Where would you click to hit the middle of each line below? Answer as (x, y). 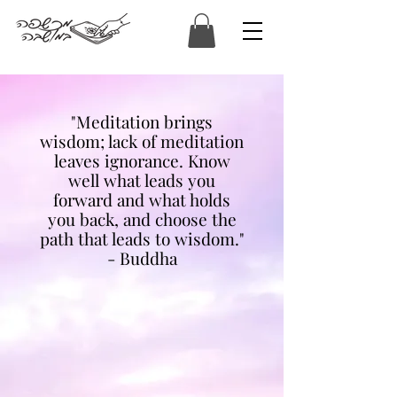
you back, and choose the (142, 219)
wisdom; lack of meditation (142, 141)
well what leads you (142, 180)
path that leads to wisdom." (142, 239)
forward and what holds (142, 200)
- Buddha (142, 258)
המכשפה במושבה (132, 32)
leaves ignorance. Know (142, 161)
